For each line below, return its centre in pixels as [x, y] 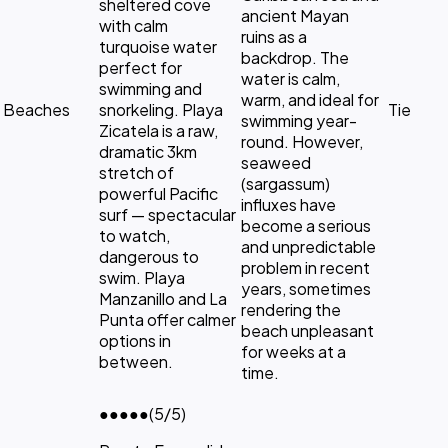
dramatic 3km [148, 151]
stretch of [136, 172]
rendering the [291, 309]
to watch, [134, 235]
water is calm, [290, 78]
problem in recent [305, 267]
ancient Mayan [295, 15]
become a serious [306, 225]
